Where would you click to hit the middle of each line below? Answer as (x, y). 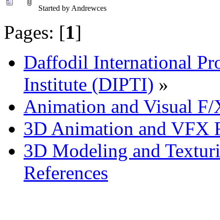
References (66, 172)
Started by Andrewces (72, 8)
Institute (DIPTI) (89, 84)
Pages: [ (35, 32)
